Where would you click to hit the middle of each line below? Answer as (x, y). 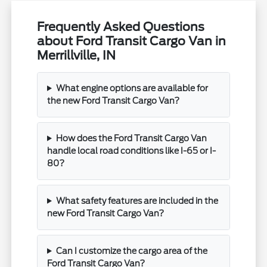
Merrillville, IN (77, 55)
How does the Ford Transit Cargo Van (131, 138)
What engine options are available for (132, 88)
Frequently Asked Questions (121, 27)
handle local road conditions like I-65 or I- (132, 150)
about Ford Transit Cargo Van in (132, 41)
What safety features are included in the (137, 201)
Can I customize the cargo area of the (131, 251)
